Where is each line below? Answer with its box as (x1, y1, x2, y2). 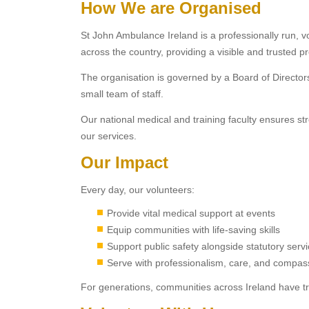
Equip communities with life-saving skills (107, 224, 280, 235)
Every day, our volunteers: (81, 184, 195, 195)
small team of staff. (81, 88, 163, 99)
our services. (81, 130, 137, 141)
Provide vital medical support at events (107, 208, 275, 219)
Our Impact (81, 153, 168, 172)
